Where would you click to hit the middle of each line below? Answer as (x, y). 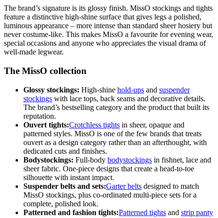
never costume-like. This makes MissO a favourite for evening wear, (109, 35)
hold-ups (131, 90)
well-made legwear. (34, 52)
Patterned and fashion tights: (71, 212)
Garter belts (124, 186)
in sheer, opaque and (152, 125)
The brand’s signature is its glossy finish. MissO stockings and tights (108, 8)
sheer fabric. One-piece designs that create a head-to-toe (109, 168)
